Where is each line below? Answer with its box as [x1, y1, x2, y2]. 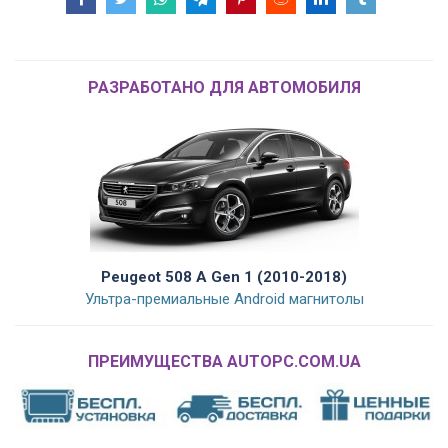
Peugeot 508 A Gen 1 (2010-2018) [101, 268, 347, 287]
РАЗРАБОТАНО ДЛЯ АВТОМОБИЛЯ [87, 78, 361, 98]
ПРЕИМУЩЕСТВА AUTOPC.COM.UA [87, 352, 361, 372]
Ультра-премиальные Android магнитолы [84, 290, 364, 309]
